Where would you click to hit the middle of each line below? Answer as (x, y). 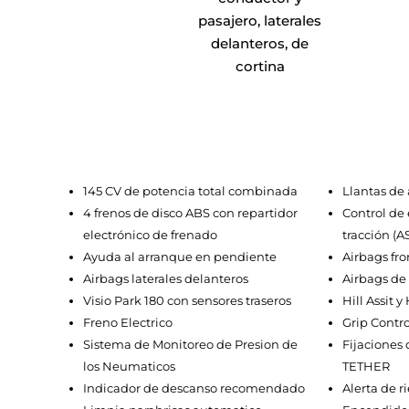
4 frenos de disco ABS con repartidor (191, 213)
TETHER (366, 367)
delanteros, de (260, 44)
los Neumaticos (130, 367)
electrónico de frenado (151, 235)
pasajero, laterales (260, 21)
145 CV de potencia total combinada (191, 191)
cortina (260, 67)
